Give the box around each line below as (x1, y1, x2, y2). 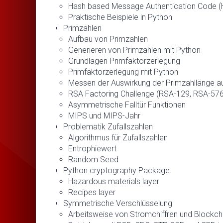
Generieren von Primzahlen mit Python (68, 45, 201, 55)
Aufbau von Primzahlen (68, 34, 148, 44)
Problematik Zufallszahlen (63, 121, 153, 131)
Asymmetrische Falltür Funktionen (68, 100, 186, 110)
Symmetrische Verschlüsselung (63, 198, 172, 208)
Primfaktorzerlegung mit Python (68, 67, 178, 77)
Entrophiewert (68, 143, 116, 153)
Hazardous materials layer (68, 176, 159, 186)
